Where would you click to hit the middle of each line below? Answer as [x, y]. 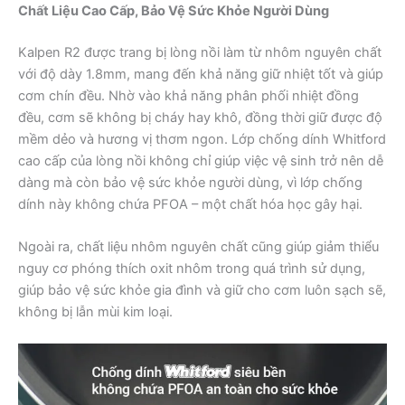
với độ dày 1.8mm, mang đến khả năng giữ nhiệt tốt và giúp [201, 74]
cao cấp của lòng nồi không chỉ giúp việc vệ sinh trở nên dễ [201, 160]
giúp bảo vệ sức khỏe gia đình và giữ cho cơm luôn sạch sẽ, [202, 290]
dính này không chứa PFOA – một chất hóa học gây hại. [190, 204]
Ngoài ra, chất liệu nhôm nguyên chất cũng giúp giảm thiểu [198, 246]
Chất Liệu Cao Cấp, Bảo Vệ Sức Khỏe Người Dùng [174, 10]
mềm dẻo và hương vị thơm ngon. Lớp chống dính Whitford [202, 139]
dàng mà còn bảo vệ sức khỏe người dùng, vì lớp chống [190, 182]
